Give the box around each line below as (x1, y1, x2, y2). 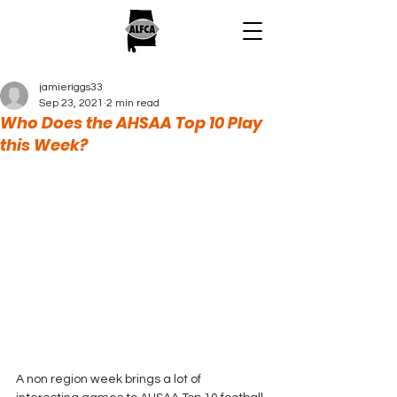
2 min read (106, 97, 160, 109)
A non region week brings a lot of (16, 373, 204, 386)
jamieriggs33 (39, 82, 103, 93)
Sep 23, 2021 (39, 97, 104, 109)
